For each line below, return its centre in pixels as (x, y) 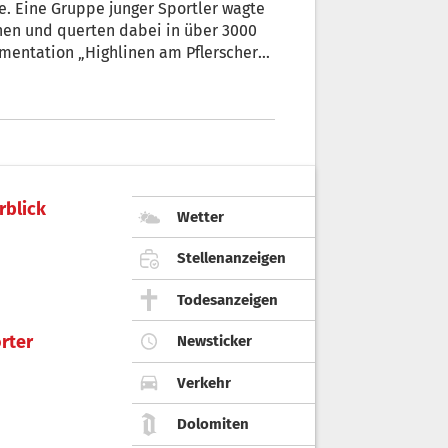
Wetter (200, 216)
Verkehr (204, 382)
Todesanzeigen (227, 299)
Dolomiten (213, 424)
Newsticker (214, 341)
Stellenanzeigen (231, 258)
